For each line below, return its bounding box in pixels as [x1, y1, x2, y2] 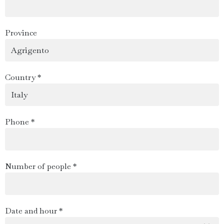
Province [5, 27, 37, 38]
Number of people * [5, 161, 76, 171]
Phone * [5, 116, 34, 127]
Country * [5, 72, 41, 82]
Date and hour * [5, 205, 62, 216]
